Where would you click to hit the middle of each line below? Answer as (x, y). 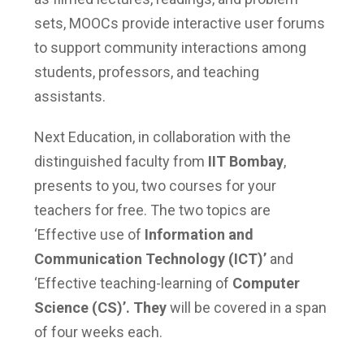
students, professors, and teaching (147, 72)
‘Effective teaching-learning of (133, 283)
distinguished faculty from (121, 161)
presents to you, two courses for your (155, 186)
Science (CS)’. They (100, 308)
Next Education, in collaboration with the (162, 137)
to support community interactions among (170, 48)
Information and (199, 234)
